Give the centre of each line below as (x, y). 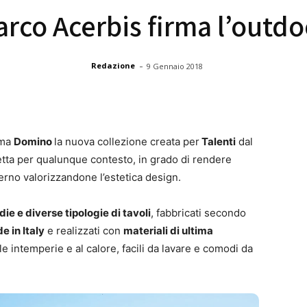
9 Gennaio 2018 (175, 66)
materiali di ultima (168, 230)
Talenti (218, 141)
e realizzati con (84, 230)
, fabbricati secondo (198, 212)
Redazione (113, 66)
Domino (34, 141)
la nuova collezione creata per (127, 141)
